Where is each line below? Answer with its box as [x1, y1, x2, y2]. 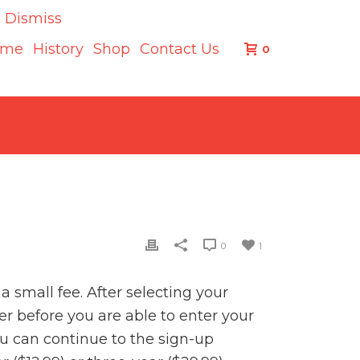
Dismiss [5, 10, 62, 27]
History [33, 40, 84, 59]
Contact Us [140, 40, 219, 59]
